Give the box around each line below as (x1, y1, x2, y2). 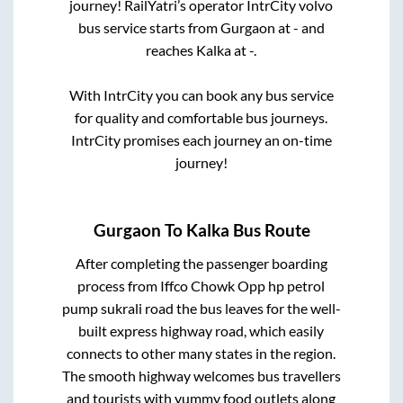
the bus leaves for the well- (173, 300, 341, 318)
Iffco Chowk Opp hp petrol (160, 277, 326, 295)
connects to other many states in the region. (67, 345, 336, 363)
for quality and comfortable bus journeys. (75, 108, 328, 126)
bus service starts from (77, 18, 220, 36)
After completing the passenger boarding (75, 255, 327, 273)
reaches (146, 40, 197, 58)
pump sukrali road (61, 300, 174, 318)
